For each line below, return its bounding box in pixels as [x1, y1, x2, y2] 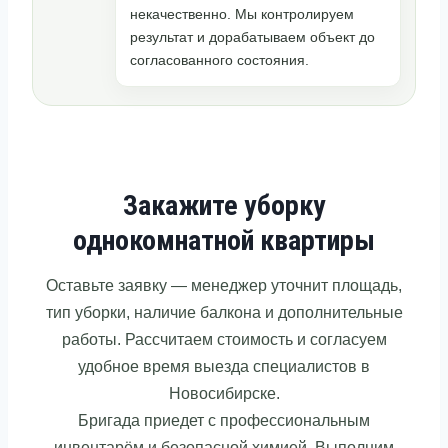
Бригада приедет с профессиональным [78, 411, 370, 429]
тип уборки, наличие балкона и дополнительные [45, 303, 403, 321]
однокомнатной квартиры [73, 223, 375, 257]
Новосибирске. [168, 384, 280, 402]
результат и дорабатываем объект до [130, 28, 375, 45]
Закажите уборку [122, 188, 326, 222]
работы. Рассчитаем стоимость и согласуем [61, 330, 387, 348]
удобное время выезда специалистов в [78, 357, 370, 375]
